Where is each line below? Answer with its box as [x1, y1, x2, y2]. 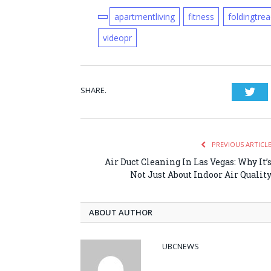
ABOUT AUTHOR [89, 207, 152, 218]
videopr [102, 32, 132, 44]
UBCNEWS [162, 241, 199, 252]
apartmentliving [114, 11, 175, 23]
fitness [188, 11, 215, 23]
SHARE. [80, 85, 106, 96]
